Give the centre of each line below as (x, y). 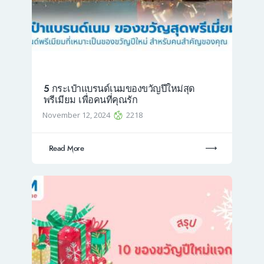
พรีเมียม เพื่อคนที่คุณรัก (90, 100)
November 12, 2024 (77, 115)
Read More (66, 149)
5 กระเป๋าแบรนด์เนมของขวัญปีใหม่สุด (119, 88)
